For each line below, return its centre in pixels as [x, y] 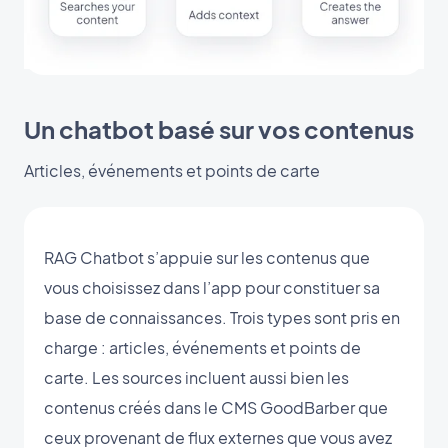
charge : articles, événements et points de [202, 347]
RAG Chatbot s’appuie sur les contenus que [207, 257]
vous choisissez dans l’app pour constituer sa [212, 287]
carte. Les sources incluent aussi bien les [196, 377]
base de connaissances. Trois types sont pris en [222, 317]
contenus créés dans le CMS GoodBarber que [216, 407]
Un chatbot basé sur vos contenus [219, 128]
